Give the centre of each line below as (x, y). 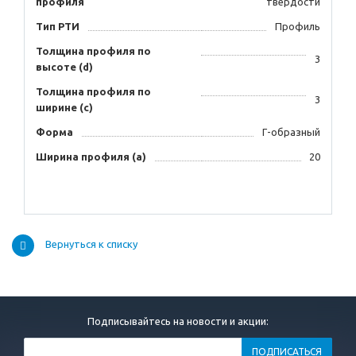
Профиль (298, 27)
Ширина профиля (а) (91, 157)
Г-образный (291, 132)
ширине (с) (64, 108)
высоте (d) (64, 67)
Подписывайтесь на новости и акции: (178, 321)
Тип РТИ (58, 27)
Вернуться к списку (91, 244)
